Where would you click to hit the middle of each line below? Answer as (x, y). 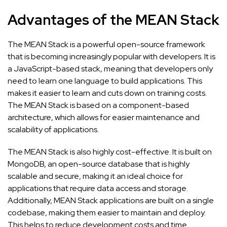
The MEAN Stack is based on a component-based (98, 105)
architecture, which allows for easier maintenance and (104, 118)
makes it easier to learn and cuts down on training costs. (107, 93)
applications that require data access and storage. (98, 188)
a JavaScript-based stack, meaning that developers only (110, 69)
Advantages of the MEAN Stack (113, 20)
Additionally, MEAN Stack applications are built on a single (111, 201)
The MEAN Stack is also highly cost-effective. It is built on (110, 152)
